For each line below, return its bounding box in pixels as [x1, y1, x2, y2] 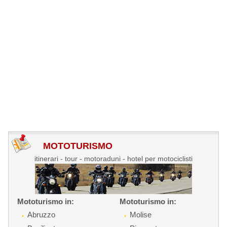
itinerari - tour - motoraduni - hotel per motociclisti [34, 154, 193, 163]
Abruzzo [27, 210, 56, 219]
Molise [129, 210, 152, 219]
